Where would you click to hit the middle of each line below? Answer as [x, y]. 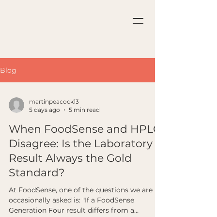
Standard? [37, 173]
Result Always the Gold [70, 158]
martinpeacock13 [54, 101]
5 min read [84, 110]
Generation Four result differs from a [71, 210]
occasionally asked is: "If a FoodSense [71, 200]
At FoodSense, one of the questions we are [81, 190]
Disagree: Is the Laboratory [81, 144]
